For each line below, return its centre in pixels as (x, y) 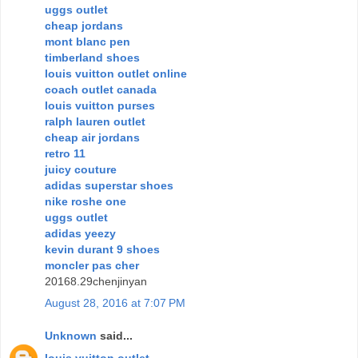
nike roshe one (86, 201)
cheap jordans (84, 25)
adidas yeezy (80, 233)
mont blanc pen (88, 41)
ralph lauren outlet (95, 121)
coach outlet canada (101, 89)
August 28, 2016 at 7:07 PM (115, 302)
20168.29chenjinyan (96, 281)
